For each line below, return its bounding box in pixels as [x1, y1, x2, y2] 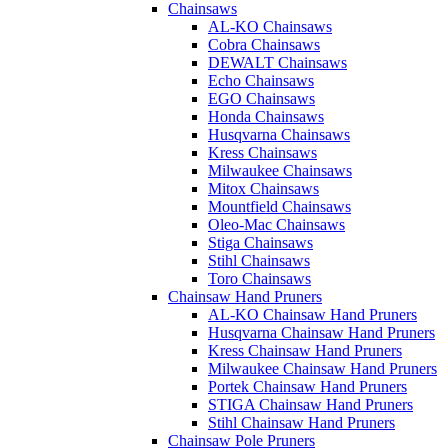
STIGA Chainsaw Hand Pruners [208, 396, 413, 413]
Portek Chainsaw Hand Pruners [208, 378, 407, 395]
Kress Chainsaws [208, 144, 317, 161]
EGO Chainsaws [208, 90, 315, 107]
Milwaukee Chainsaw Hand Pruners [208, 360, 437, 377]
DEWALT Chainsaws [208, 54, 347, 71]
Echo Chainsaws [208, 72, 314, 89]
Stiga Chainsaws [208, 234, 313, 251]
